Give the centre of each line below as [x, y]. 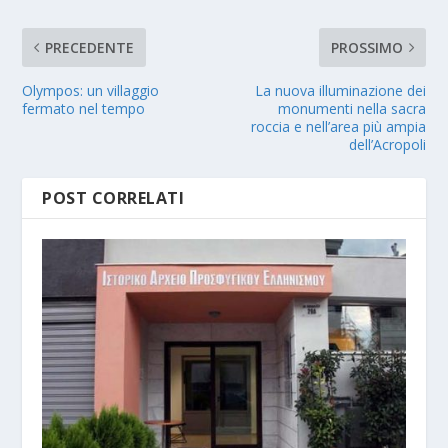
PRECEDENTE [90, 48]
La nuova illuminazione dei [340, 91]
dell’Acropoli [387, 145]
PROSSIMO [366, 48]
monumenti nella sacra [351, 109]
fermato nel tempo [84, 109]
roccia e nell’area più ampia [338, 127]
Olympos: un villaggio [91, 91]
